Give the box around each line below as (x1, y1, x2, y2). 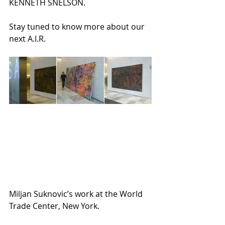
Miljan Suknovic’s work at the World (9, 188, 145, 199)
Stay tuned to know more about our (9, 21, 147, 32)
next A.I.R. (9, 33, 46, 44)
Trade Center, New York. (9, 200, 99, 211)
